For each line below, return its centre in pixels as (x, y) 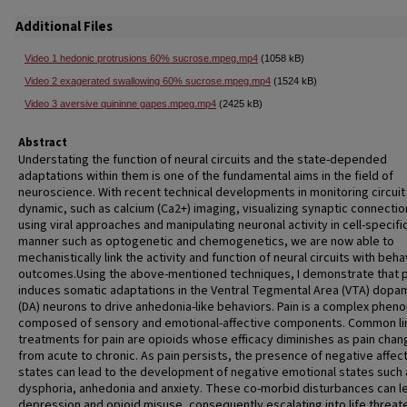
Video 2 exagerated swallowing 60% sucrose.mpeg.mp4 (148, 81)
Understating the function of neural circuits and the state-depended (203, 160)
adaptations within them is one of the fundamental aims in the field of (206, 176)
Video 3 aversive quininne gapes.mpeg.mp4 (120, 104)
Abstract (43, 143)
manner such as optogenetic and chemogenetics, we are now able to (206, 242)
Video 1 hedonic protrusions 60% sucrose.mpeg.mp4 (141, 58)
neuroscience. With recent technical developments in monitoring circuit (212, 193)
